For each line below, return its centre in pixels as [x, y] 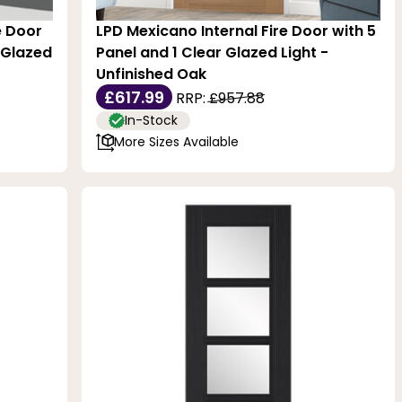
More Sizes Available [177, 142]
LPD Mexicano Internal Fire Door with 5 [236, 31]
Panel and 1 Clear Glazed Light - [213, 52]
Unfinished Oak [152, 74]
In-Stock [152, 121]
